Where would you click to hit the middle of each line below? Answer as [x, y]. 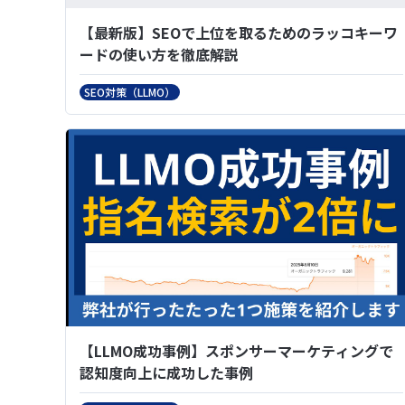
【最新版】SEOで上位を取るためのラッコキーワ [239, 32]
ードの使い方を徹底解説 [159, 54]
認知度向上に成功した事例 [166, 372]
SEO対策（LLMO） [130, 91]
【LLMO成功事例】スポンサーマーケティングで [236, 351]
